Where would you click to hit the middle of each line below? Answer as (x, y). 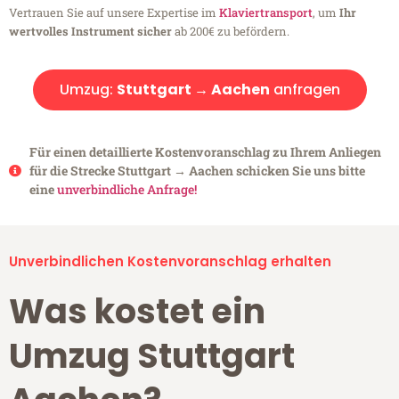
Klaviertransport (266, 13)
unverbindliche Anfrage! (126, 190)
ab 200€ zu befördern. (231, 32)
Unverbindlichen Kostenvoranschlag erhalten (170, 262)
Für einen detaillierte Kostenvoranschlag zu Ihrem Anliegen (205, 152)
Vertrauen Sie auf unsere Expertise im (114, 13)
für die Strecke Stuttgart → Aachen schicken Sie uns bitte (197, 171)
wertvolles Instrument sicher (90, 32)
